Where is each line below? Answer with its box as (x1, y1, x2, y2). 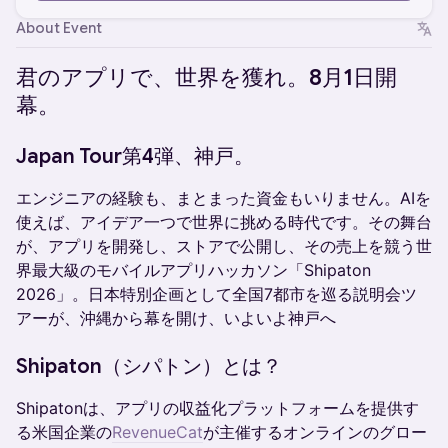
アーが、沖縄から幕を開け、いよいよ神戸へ (16, 308, 336, 328)
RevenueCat (112, 422, 203, 442)
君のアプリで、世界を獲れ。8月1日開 (16, 64, 397, 91)
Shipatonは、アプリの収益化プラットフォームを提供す (16, 398, 419, 418)
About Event (16, 19, 102, 37)
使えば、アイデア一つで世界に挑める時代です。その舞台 (16, 212, 432, 232)
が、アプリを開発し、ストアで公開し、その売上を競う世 (16, 236, 432, 256)
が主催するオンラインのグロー (203, 422, 427, 442)
